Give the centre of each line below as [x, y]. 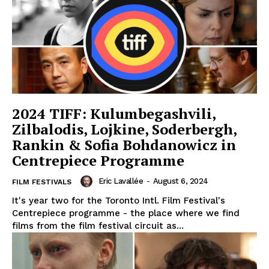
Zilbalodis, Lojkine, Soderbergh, [125, 129]
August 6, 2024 [180, 181]
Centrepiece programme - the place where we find [126, 213]
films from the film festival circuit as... [98, 226]
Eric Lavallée [120, 181]
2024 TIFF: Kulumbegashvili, [114, 114]
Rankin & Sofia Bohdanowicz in [124, 145]
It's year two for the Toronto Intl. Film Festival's [119, 201]
